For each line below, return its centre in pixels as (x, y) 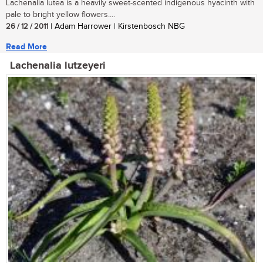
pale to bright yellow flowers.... (60, 15)
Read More (26, 47)
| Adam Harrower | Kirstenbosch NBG (117, 27)
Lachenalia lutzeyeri (58, 66)
